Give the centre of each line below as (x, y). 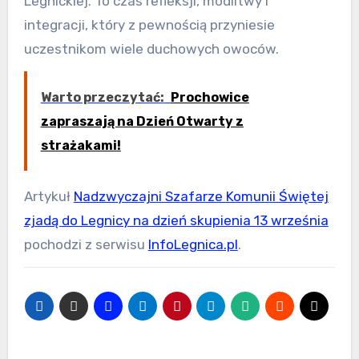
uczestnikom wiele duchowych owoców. (151, 49)
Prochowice (210, 97)
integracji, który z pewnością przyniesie (149, 25)
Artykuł (48, 196)
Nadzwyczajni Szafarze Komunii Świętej (201, 196)
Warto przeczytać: (102, 97)
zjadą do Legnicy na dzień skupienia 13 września (176, 220)
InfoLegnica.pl (193, 244)
